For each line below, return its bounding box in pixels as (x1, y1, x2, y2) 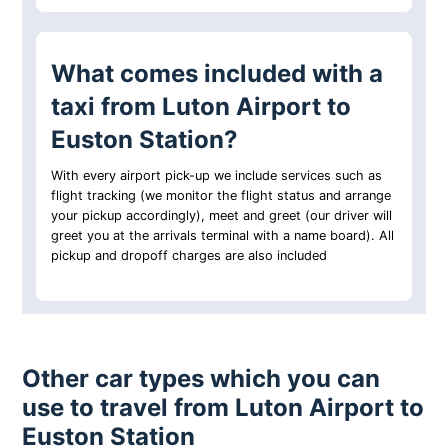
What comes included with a (51, 59, 384, 89)
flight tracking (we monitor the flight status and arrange (51, 188, 392, 204)
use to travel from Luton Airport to (22, 393, 425, 422)
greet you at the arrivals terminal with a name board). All (51, 228, 395, 244)
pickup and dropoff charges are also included (51, 248, 328, 264)
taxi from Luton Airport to (51, 92, 352, 122)
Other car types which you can (22, 364, 381, 393)
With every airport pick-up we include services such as (51, 168, 383, 184)
